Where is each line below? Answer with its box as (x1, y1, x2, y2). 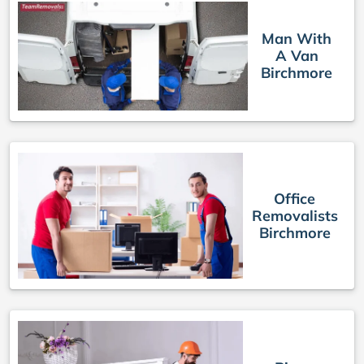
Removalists (251, 206, 338, 225)
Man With (262, 29, 332, 49)
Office (274, 188, 316, 208)
